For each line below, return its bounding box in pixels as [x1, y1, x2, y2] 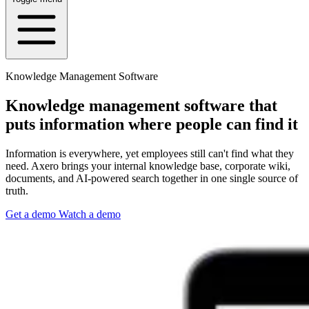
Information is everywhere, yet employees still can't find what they [6, 147, 294, 159]
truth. [6, 184, 28, 197]
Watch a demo [59, 208, 121, 220]
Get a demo [6, 208, 59, 220]
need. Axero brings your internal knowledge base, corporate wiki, [6, 159, 290, 172]
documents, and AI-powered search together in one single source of [6, 172, 298, 184]
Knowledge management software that [6, 96, 277, 114]
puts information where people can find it [6, 114, 298, 133]
